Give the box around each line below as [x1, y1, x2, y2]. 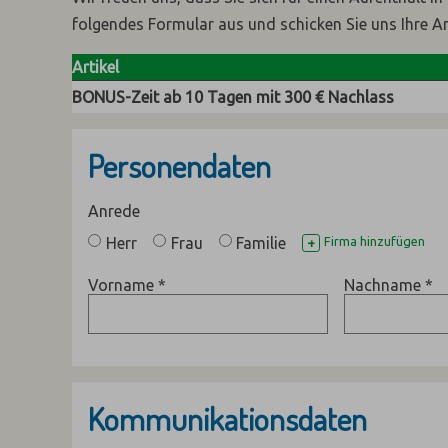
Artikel [72, 58, 119, 76]
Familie [236, 234, 287, 253]
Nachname [344, 276, 425, 295]
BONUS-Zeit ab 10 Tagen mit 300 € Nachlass [72, 88, 394, 106]
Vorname [88, 276, 158, 295]
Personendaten [88, 145, 271, 186]
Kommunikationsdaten [88, 398, 367, 440]
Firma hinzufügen [324, 234, 426, 249]
